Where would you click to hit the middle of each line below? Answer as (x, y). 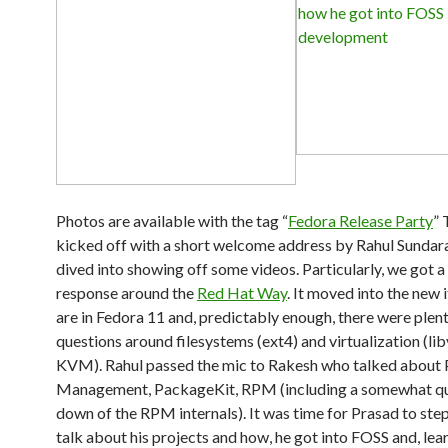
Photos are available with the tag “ (172, 220)
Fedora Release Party (360, 220)
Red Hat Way (242, 292)
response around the (126, 292)
